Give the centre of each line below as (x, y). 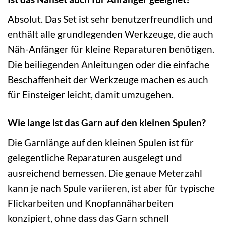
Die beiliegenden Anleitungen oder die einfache (108, 65)
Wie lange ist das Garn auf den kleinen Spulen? (107, 123)
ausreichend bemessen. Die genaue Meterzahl (105, 173)
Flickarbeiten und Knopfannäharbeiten (91, 203)
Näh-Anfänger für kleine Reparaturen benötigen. (111, 49)
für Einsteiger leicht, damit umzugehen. (91, 95)
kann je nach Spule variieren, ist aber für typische (111, 188)
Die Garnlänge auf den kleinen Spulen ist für (101, 142)
